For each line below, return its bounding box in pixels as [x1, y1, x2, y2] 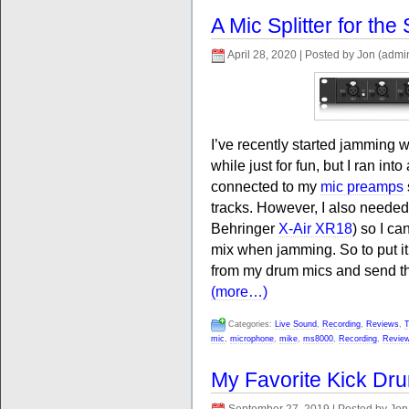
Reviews [366, 320, 399, 329]
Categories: [225, 320, 275, 329]
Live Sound [275, 320, 317, 329]
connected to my [211, 178, 320, 194]
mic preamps [320, 178, 404, 194]
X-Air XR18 [278, 220, 352, 236]
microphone [230, 334, 274, 343]
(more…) [211, 283, 267, 299]
